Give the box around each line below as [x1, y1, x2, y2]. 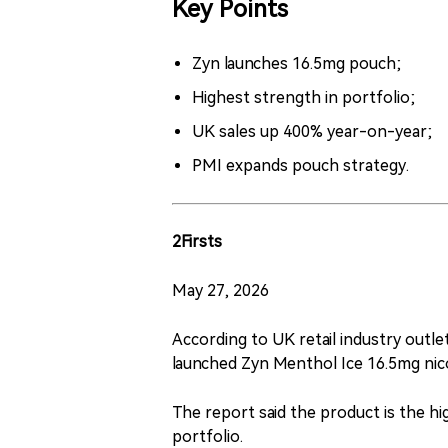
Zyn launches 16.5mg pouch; [192, 54, 401, 73]
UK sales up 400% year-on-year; [192, 122, 432, 141]
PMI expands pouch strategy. [192, 156, 409, 175]
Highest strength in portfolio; [192, 88, 415, 107]
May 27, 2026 [172, 281, 269, 300]
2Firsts [172, 232, 222, 251]
